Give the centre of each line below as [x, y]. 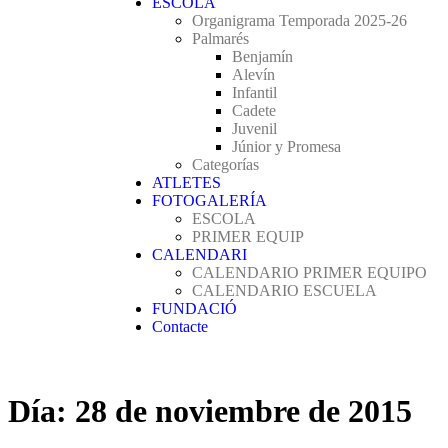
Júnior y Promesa [286, 146]
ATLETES [186, 182]
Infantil [254, 92]
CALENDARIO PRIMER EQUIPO [309, 272]
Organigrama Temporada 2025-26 [299, 20]
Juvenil [254, 128]
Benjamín [262, 56]
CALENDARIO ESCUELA [284, 290]
